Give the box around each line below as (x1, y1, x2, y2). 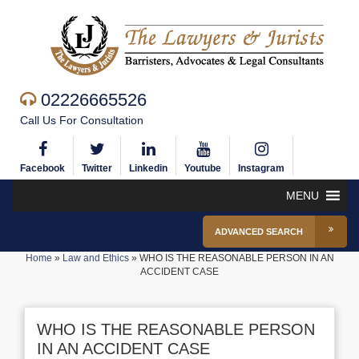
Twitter (82, 163, 112, 174)
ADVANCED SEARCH (215, 227, 303, 236)
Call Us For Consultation (20, 114, 143, 127)
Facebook (20, 163, 65, 174)
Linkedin (129, 163, 167, 174)
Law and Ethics (62, 252, 129, 264)
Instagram (238, 163, 284, 174)
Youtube (184, 163, 221, 174)
